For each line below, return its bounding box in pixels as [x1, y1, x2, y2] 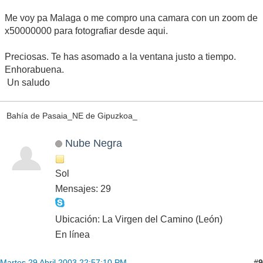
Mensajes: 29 [55, 184, 111, 194]
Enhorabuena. [5, 64, 64, 75]
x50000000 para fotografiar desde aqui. [5, 25, 168, 36]
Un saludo [5, 77, 50, 87]
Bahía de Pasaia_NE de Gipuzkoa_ [6, 110, 137, 120]
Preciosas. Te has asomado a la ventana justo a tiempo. [5, 51, 236, 62]
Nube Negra [65, 137, 122, 150]
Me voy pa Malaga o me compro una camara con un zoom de [5, 12, 258, 23]
